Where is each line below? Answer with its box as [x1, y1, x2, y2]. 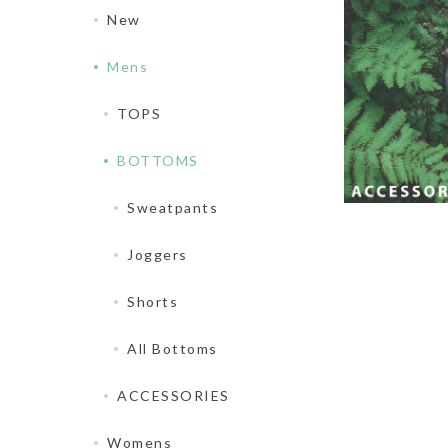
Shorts [127, 293, 178, 311]
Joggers [127, 246, 188, 264]
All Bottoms [127, 340, 218, 358]
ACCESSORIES [117, 387, 230, 405]
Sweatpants [127, 199, 218, 217]
